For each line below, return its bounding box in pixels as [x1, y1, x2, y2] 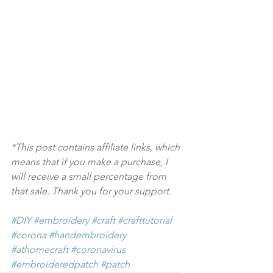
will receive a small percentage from [11, 171, 169, 182]
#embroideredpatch [11, 258, 98, 270]
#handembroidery [49, 229, 126, 241]
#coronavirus [71, 244, 126, 255]
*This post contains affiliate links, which [11, 141, 182, 153]
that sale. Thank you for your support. [11, 185, 171, 197]
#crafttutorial [118, 214, 172, 226]
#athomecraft [11, 244, 68, 255]
